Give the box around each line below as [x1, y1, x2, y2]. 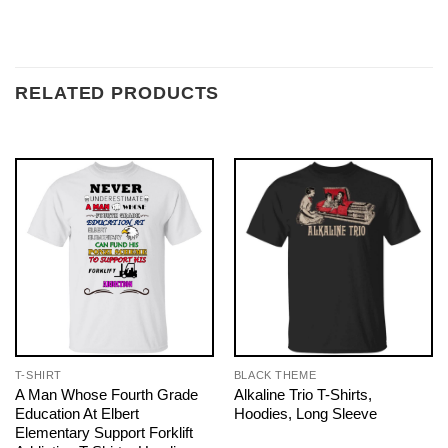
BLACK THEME [233, 368, 317, 381]
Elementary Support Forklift [14, 423, 193, 441]
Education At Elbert [14, 404, 139, 422]
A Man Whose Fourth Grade [14, 385, 198, 403]
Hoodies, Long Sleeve [233, 404, 377, 422]
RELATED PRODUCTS [15, 82, 220, 103]
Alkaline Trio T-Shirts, [233, 385, 372, 403]
